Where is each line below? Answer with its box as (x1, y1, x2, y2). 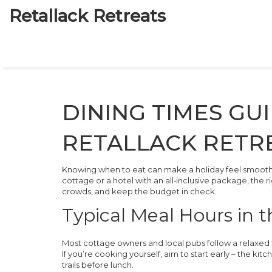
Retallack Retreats (9, 5, 166, 26)
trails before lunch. (62, 260, 134, 270)
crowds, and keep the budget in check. (62, 186, 217, 196)
